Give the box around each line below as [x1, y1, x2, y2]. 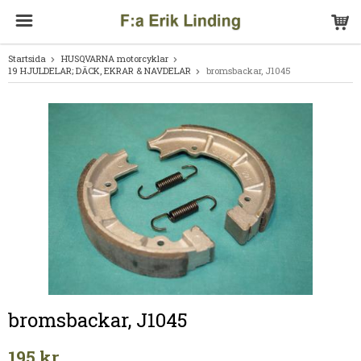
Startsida [8, 52, 46, 64]
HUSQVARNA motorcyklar [61, 52, 168, 64]
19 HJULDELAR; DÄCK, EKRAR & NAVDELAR [8, 64, 191, 77]
